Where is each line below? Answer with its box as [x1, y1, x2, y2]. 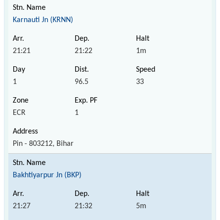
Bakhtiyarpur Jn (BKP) [13, 171, 82, 179]
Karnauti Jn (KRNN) [13, 16, 73, 24]
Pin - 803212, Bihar [13, 139, 74, 148]
